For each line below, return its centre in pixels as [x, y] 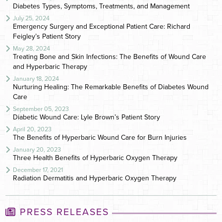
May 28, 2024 [31, 49]
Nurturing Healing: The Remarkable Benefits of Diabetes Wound [111, 87]
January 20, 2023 [37, 150]
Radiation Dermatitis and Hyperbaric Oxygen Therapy [95, 178]
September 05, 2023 [41, 109]
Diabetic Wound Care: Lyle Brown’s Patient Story [86, 117]
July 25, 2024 [31, 19]
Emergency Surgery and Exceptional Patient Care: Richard [102, 27]
